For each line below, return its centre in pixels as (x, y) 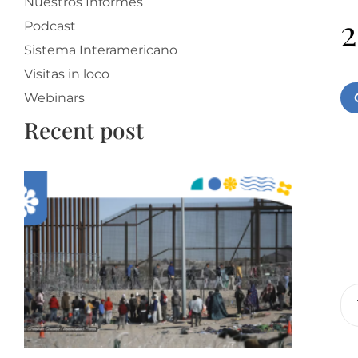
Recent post (84, 130)
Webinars (54, 98)
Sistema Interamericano (101, 50)
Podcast (50, 26)
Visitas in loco (67, 74)
